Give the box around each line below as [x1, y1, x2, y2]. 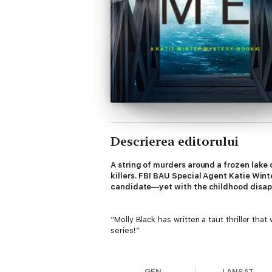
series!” [110, 226, 140, 235]
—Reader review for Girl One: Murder [110, 248, 250, 257]
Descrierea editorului [110, 134, 239, 149]
